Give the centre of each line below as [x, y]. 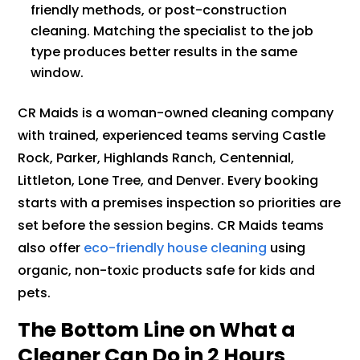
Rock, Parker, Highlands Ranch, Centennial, [156, 157]
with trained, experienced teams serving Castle [172, 135]
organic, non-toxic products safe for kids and [167, 270]
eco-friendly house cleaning [174, 247]
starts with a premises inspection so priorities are [180, 202]
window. [57, 72]
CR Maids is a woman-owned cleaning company [176, 112]
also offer [49, 247]
